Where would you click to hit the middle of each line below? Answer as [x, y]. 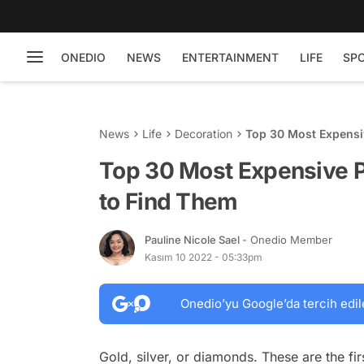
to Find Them [169, 201]
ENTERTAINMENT [230, 57]
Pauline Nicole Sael [193, 239]
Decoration [204, 134]
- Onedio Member [287, 239]
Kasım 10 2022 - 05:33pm [204, 257]
